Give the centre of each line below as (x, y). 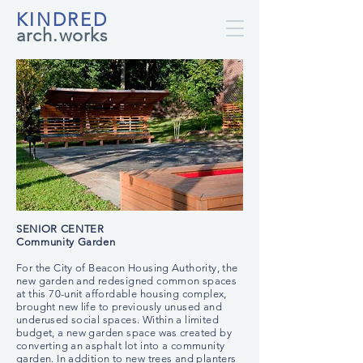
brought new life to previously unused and (119, 307)
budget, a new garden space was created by (124, 333)
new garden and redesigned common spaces (127, 281)
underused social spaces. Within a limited (117, 320)
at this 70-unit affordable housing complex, (122, 294)
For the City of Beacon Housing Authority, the (127, 268)
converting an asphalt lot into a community (121, 346)
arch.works (62, 35)
